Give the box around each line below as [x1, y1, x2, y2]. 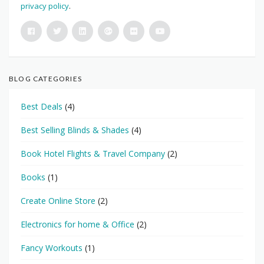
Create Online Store [21, 195, 95, 207]
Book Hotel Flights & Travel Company [21, 148, 165, 160]
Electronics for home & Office [21, 219, 134, 230]
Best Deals [21, 101, 62, 113]
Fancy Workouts [21, 242, 82, 254]
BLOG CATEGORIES [9, 74, 82, 84]
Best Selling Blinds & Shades [21, 124, 129, 136]
